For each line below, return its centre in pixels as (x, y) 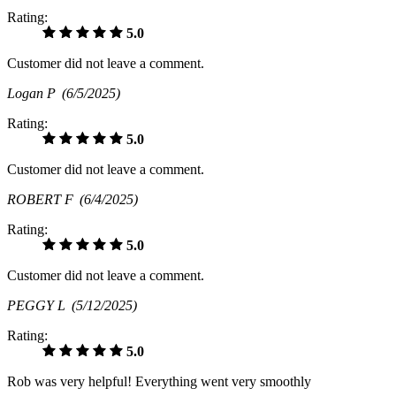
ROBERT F (43, 200)
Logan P (34, 94)
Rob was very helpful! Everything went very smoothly (159, 382)
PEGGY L (39, 306)
